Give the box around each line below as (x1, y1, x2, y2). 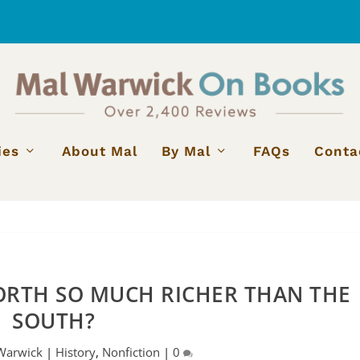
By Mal (161, 142, 211, 159)
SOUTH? (12, 305, 96, 335)
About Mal (61, 142, 137, 159)
